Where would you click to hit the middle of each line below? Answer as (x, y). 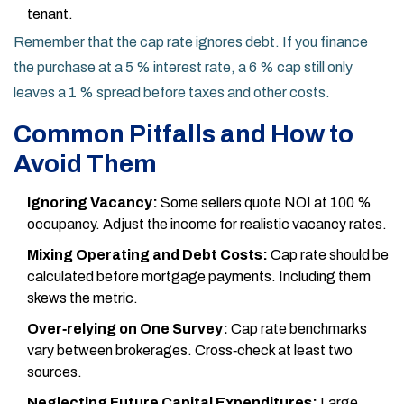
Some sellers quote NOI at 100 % (265, 203)
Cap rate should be (328, 255)
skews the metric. (83, 298)
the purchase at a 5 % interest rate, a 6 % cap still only (183, 68)
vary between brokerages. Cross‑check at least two (190, 351)
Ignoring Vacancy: (92, 203)
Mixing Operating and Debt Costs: (147, 255)
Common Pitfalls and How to (184, 134)
